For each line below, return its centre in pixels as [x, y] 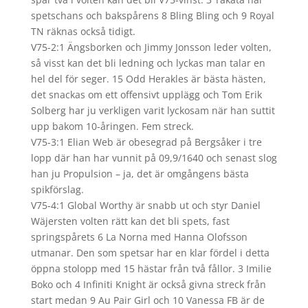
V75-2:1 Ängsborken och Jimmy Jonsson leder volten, [151, 47]
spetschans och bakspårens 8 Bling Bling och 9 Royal [152, 15]
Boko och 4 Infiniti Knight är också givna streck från [148, 284]
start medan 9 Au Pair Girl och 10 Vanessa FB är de [147, 300]
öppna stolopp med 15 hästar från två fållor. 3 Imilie [151, 268]
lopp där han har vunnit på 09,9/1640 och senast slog [154, 158]
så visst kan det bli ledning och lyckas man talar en [148, 63]
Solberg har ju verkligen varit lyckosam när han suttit [153, 110]
